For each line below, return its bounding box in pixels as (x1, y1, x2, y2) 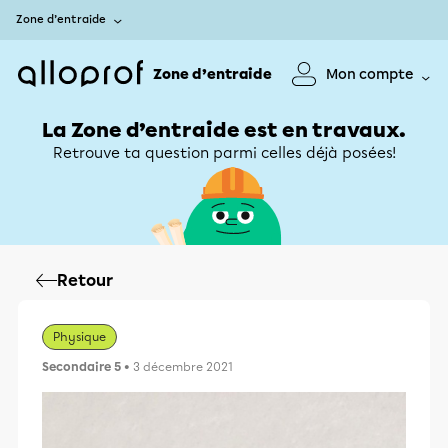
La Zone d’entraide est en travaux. (42, 118, 406, 142)
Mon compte (326, 65, 414, 83)
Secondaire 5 (42, 360, 121, 374)
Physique (53, 330, 106, 344)
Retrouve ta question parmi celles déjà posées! (52, 144, 396, 162)
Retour (57, 271, 113, 290)
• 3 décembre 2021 (121, 360, 233, 374)
